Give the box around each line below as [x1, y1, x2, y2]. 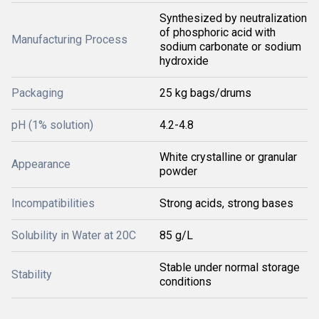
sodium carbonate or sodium [159, 40, 301, 53]
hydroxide [159, 54, 209, 68]
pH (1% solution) [11, 118, 93, 132]
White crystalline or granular [159, 150, 297, 164]
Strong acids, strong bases [159, 197, 293, 210]
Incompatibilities [11, 197, 95, 210]
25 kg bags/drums [159, 86, 251, 100]
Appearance [11, 157, 70, 171]
